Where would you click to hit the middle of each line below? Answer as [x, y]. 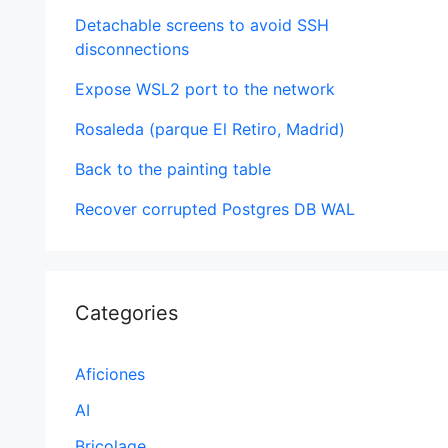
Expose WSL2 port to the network [204, 89]
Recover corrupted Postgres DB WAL [214, 209]
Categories [126, 313]
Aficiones [109, 374]
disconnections [131, 49]
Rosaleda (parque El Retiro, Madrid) [209, 129]
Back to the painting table [172, 169]
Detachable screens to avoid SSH [201, 25]
